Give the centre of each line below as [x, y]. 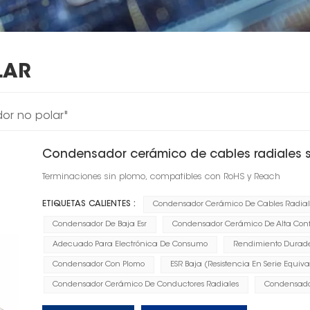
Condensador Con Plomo [99, 264]
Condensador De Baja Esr [100, 224]
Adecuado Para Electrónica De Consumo [130, 244]
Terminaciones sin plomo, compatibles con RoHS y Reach [161, 177]
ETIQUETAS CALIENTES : [89, 204]
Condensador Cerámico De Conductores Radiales [146, 284]
